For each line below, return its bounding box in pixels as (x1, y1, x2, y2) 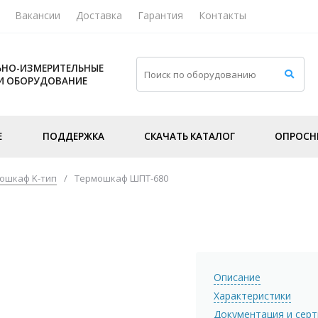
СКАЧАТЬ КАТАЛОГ (143, 129, 235, 143)
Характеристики (214, 288, 292, 302)
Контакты (199, 8, 246, 22)
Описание (214, 270, 261, 284)
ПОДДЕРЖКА (42, 129, 104, 143)
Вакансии (15, 8, 60, 22)
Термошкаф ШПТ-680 (75, 171, 168, 185)
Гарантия (138, 8, 183, 22)
